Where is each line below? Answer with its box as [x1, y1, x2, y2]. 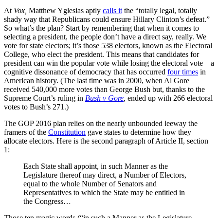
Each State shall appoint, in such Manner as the [23, 162, 168, 171]
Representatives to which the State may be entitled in [23, 188, 185, 197]
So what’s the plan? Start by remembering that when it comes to [4, 24, 199, 33]
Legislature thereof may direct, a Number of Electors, [23, 171, 186, 180]
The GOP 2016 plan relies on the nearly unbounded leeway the [4, 119, 198, 128]
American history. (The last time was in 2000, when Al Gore [4, 76, 189, 85]
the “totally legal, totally [122, 6, 197, 15]
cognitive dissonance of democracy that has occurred [4, 68, 167, 76]
